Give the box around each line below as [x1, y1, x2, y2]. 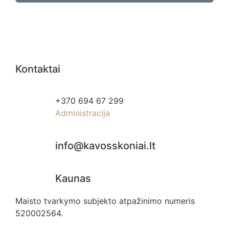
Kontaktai [15, 63, 60, 76]
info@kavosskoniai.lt [55, 140, 156, 152]
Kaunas [55, 172, 91, 185]
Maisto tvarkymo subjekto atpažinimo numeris [15, 196, 195, 207]
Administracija [55, 108, 110, 119]
